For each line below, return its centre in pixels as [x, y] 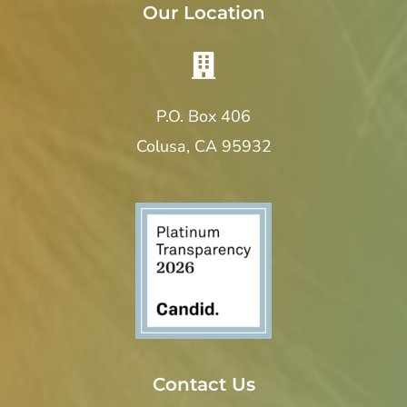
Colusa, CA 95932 [203, 146]
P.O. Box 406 [203, 116]
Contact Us [203, 384]
